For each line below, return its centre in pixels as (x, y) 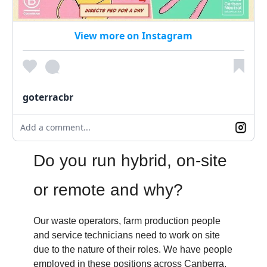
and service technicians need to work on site (127, 235)
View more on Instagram (133, 36)
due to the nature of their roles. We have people (133, 250)
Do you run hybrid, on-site (130, 161)
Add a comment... (55, 128)
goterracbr (48, 97)
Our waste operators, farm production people (127, 221)
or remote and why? (108, 190)
